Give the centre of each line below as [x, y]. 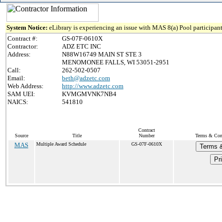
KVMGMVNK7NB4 [89, 94]
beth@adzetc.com [86, 78]
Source [21, 136]
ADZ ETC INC [82, 46]
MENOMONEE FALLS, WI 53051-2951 [116, 62]
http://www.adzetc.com [93, 86]
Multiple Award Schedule [61, 144]
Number [146, 136]
